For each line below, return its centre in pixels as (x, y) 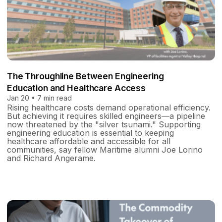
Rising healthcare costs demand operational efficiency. (109, 108)
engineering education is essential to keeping (90, 133)
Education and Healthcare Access (77, 88)
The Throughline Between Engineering (85, 76)
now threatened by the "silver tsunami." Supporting (104, 125)
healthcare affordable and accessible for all (89, 141)
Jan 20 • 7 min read (39, 98)
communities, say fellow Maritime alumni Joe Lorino (105, 150)
